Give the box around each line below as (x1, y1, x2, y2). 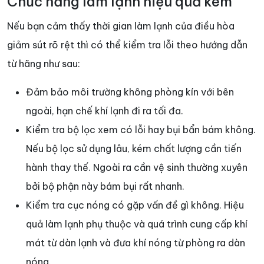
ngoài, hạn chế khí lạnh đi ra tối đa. (26, 105, 183, 117)
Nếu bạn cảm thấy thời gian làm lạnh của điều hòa (7, 20, 235, 32)
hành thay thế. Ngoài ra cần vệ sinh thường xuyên (26, 161, 247, 174)
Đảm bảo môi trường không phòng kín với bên (26, 86, 234, 98)
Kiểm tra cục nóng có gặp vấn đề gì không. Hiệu (26, 199, 244, 212)
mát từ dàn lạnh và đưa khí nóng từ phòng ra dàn (26, 237, 245, 249)
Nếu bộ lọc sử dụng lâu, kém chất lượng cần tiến (26, 143, 242, 155)
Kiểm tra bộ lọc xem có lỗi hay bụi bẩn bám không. (26, 124, 256, 136)
